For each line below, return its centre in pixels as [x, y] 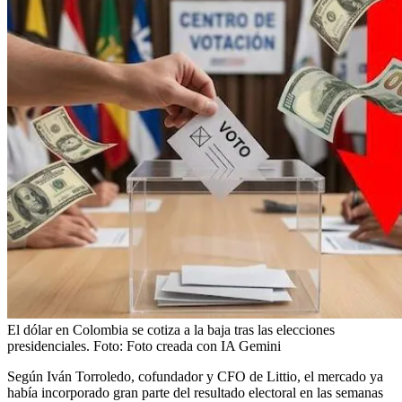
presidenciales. [48, 346]
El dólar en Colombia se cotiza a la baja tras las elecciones [171, 330]
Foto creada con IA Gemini [204, 346]
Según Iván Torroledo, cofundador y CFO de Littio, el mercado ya [195, 377]
